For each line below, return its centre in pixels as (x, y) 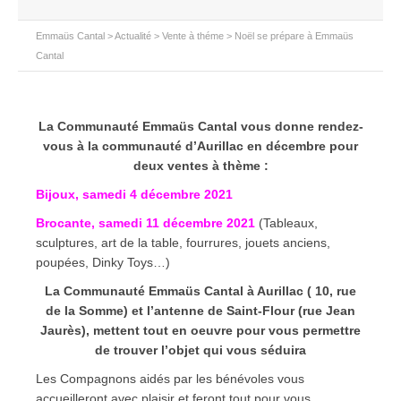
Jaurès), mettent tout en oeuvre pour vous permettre (200, 330)
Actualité (133, 36)
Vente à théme (193, 36)
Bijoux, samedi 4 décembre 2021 (134, 194)
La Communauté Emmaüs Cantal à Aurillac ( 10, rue (200, 291)
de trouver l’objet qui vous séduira (200, 350)
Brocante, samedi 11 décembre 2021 (145, 223)
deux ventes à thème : (200, 166)
